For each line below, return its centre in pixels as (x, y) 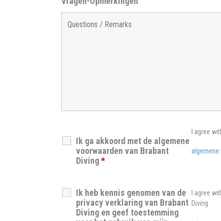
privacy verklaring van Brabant (132, 202)
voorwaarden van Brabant (122, 151)
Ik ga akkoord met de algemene (132, 141)
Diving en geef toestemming (127, 212)
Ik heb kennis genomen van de (131, 192)
